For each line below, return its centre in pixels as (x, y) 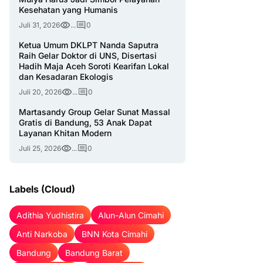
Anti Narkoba (42, 234)
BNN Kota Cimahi (114, 234)
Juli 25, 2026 (40, 148)
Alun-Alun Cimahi (131, 215)
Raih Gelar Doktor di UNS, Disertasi (88, 55)
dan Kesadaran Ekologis (66, 77)
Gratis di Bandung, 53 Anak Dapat (85, 122)
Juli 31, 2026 (39, 25)
